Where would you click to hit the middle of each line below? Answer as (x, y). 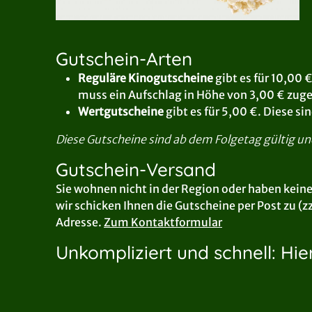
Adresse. (79, 222)
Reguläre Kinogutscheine (146, 78)
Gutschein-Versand (136, 169)
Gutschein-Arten (124, 58)
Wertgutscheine (122, 111)
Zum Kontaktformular (163, 222)
